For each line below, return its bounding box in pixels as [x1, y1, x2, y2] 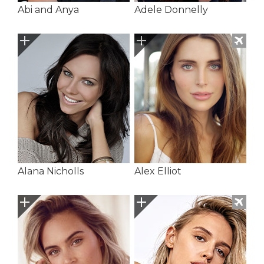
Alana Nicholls [18, 166, 84, 177]
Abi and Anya [18, 4, 79, 16]
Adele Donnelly [134, 4, 208, 16]
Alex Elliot [134, 166, 181, 177]
